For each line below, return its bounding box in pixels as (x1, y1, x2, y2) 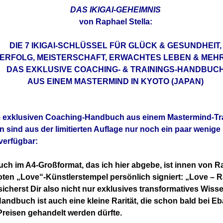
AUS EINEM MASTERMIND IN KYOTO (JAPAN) (27, 77, 204, 86)
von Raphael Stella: (79, 17, 152, 26)
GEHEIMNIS (116, 5, 161, 14)
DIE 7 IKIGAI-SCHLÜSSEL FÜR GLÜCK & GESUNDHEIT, (9, 41, 222, 50)
